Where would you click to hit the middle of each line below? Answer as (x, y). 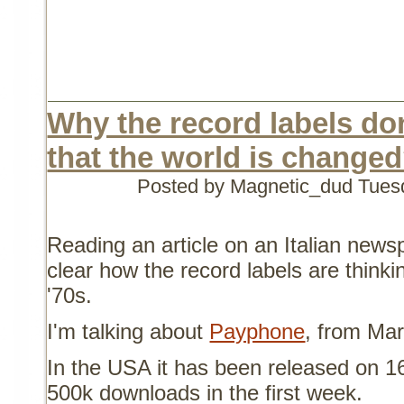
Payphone (257, 332)
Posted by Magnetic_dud (248, 187)
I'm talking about (129, 332)
